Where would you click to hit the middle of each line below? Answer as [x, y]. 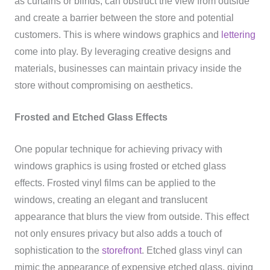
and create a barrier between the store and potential [124, 18]
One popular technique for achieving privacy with [118, 149]
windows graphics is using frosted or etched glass [120, 166]
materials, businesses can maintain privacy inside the [128, 69]
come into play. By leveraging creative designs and [122, 52]
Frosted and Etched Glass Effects [91, 117]
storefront [121, 250]
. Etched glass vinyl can [192, 250]
